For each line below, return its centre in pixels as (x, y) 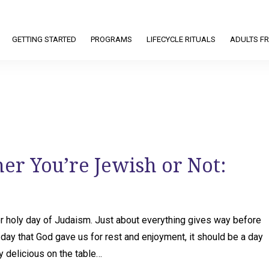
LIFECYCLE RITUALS (181, 40)
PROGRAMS (111, 40)
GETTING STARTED (44, 40)
